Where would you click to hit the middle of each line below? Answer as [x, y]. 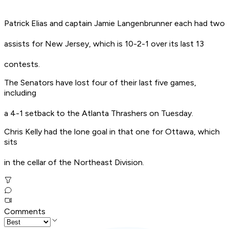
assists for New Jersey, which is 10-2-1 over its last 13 [104, 44]
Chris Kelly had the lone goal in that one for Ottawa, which [112, 132]
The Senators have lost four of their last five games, [100, 83]
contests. [22, 64]
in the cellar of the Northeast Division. [74, 163]
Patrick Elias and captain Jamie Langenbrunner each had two [114, 24]
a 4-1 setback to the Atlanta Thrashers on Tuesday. [99, 113]
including [20, 93]
